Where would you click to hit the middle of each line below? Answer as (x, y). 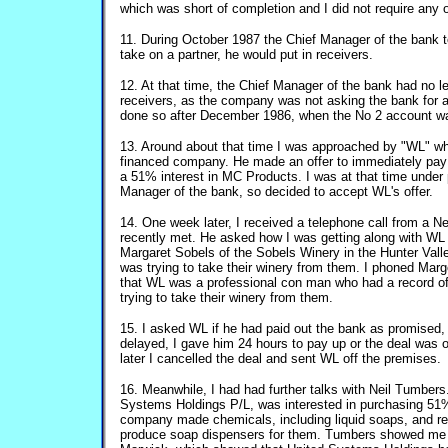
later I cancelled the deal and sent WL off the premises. (280, 358)
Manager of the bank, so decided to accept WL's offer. (276, 191)
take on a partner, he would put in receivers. (246, 54)
